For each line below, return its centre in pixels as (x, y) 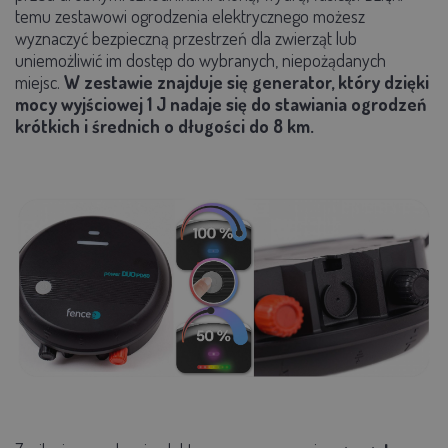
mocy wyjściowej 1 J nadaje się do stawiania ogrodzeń (220, 103)
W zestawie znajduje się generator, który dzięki (246, 81)
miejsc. (39, 81)
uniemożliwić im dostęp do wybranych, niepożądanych (200, 59)
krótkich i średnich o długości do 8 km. (164, 125)
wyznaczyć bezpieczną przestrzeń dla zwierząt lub (186, 37)
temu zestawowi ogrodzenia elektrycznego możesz (190, 15)
